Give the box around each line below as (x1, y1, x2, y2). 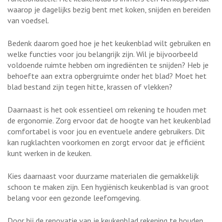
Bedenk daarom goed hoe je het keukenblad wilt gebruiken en (7, 38, 211, 48)
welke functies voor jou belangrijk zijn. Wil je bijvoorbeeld (7, 49, 198, 59)
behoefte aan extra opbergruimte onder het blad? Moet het (7, 70, 207, 81)
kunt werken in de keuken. (7, 148, 92, 158)
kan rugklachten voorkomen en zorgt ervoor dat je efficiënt (7, 137, 205, 147)
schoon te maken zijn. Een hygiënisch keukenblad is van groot (7, 181, 209, 192)
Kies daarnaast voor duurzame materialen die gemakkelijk (7, 170, 199, 181)
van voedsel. (7, 15, 49, 25)
